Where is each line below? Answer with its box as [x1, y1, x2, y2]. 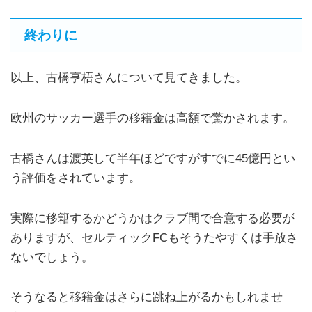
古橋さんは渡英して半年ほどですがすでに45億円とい [10, 151, 295, 165]
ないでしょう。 [10, 250, 93, 264]
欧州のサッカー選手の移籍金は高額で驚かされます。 [10, 111, 295, 125]
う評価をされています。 [10, 171, 141, 185]
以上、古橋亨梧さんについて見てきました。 [10, 71, 247, 85]
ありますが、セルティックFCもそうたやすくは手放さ [10, 231, 298, 244]
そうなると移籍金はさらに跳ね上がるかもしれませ [10, 290, 283, 304]
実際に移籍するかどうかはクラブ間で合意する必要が [10, 211, 295, 225]
